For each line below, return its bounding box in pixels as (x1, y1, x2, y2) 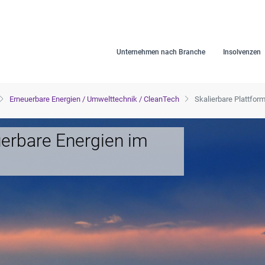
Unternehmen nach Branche (117, 48, 206, 56)
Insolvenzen (223, 48, 261, 56)
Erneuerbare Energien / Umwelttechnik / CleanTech (9, 95, 179, 104)
